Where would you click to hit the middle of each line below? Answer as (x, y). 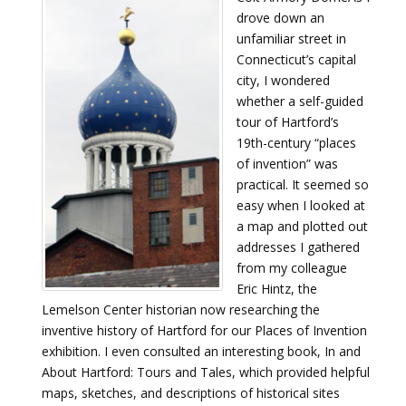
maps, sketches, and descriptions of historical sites (191, 393)
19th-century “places (296, 143)
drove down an (280, 18)
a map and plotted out (302, 226)
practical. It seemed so (303, 184)
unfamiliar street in (291, 39)
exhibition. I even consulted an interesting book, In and (201, 351)
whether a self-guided (300, 101)
